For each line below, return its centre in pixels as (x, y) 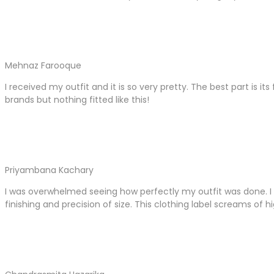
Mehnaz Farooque (43, 65)
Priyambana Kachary (49, 170)
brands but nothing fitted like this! (77, 100)
